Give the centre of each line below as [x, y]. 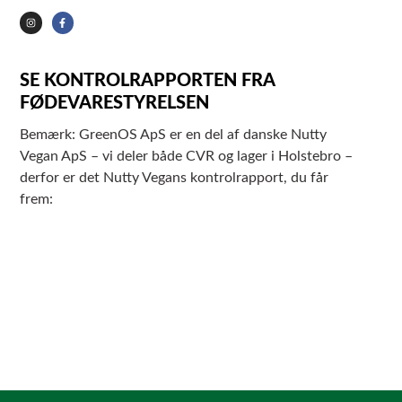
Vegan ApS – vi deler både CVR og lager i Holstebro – [187, 156]
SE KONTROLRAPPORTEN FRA [148, 80]
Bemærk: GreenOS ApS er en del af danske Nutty [174, 134]
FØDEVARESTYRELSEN [115, 103]
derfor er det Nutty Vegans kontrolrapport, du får [175, 177]
